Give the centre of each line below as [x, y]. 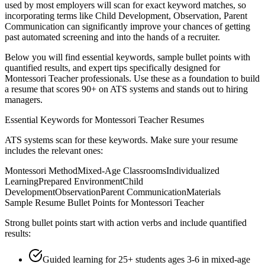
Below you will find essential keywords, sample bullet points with [127, 57]
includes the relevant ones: [54, 150]
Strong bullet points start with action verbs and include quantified [126, 222]
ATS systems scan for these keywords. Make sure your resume [121, 140]
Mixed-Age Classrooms [122, 170]
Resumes [186, 119]
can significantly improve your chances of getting [157, 26]
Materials [203, 192]
